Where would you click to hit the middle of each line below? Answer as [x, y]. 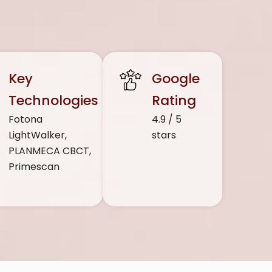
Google [176, 78]
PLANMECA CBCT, [49, 151]
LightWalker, [37, 135]
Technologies [53, 100]
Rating [174, 100]
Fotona [25, 119]
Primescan [34, 166]
